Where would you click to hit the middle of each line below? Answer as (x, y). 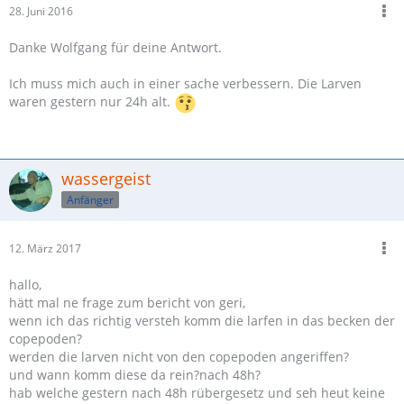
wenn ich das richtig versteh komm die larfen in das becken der (202, 321)
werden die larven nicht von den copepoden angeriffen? (179, 357)
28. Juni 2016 (41, 11)
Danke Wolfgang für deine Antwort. (115, 47)
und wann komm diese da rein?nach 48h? (135, 375)
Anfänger (90, 199)
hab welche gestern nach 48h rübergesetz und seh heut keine (197, 393)
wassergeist (106, 179)
